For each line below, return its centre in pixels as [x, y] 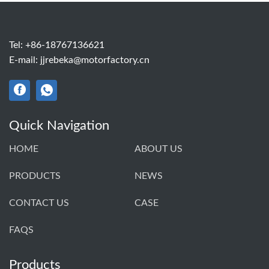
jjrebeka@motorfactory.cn [95, 60]
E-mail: [25, 60]
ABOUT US [159, 149]
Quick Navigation [59, 125]
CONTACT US [39, 203]
